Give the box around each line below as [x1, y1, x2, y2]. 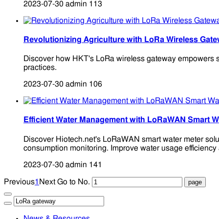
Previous [4, 177, 35, 186]
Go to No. [57, 177, 90, 186]
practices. [23, 64, 57, 72]
